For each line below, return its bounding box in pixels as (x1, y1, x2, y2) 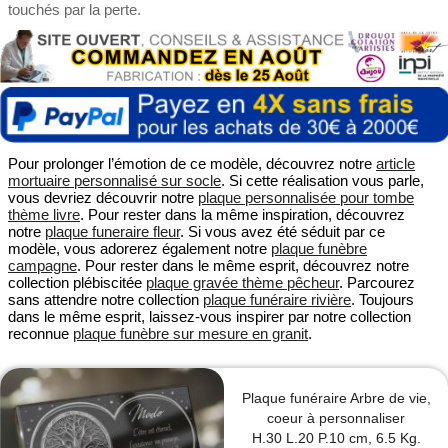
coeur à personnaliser (267, 410, 405, 427)
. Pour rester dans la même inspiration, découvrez (80, 206, 405, 224)
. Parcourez (339, 274, 415, 292)
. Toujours (351, 291, 414, 309)
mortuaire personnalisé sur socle (8, 172, 221, 190)
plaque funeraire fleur (45, 223, 180, 241)
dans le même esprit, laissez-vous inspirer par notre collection (8, 308, 411, 326)
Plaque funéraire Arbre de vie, (241, 390, 431, 407)
